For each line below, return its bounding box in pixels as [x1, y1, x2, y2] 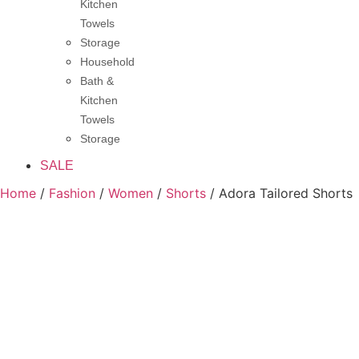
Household [80, 55, 135, 69]
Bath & [80, 75, 114, 88]
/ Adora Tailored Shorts [206, 185, 353, 202]
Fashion [49, 185, 95, 202]
